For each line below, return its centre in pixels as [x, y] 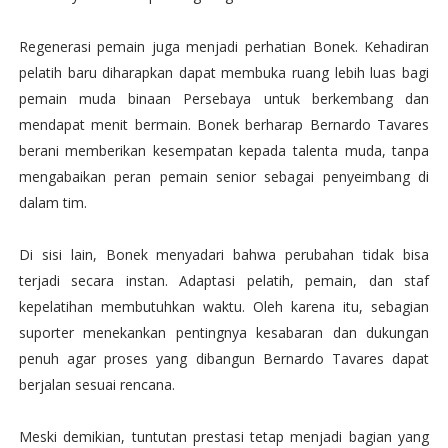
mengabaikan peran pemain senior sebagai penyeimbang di [224, 177]
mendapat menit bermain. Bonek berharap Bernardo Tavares [224, 125]
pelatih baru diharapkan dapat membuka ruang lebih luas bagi [224, 73]
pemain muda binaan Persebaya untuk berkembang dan [224, 99]
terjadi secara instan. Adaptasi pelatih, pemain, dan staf [224, 281]
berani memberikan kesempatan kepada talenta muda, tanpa [224, 151]
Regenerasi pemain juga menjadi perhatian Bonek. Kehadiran [224, 47]
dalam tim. [52, 203]
